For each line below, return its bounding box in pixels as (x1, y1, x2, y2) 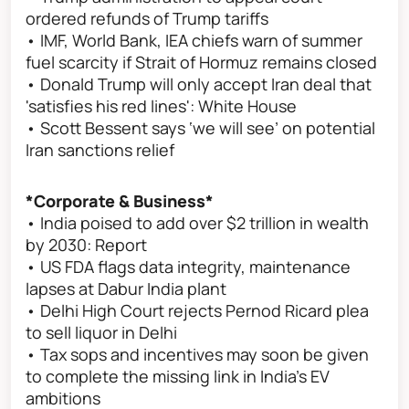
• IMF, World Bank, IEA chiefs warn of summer (26, 29, 362, 52)
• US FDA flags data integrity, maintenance (26, 256, 351, 278)
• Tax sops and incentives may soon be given (26, 343, 369, 366)
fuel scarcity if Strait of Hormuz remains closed (26, 51, 377, 74)
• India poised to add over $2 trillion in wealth (26, 212, 369, 235)
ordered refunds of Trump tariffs (26, 7, 268, 30)
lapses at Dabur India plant (26, 278, 226, 300)
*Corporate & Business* (26, 190, 214, 213)
